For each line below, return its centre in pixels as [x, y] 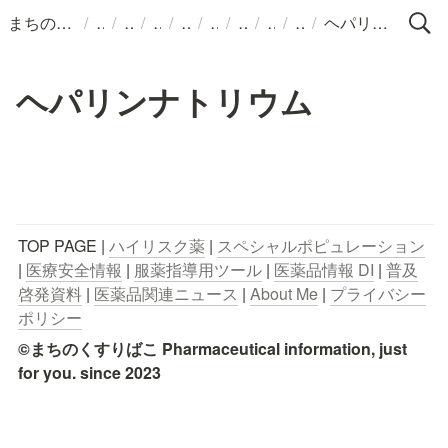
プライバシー [378, 293]
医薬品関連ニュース [166, 293]
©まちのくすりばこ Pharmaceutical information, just [212, 348]
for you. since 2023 [89, 372]
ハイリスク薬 [157, 245]
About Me [284, 293]
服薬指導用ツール [198, 269]
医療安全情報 [74, 269]
